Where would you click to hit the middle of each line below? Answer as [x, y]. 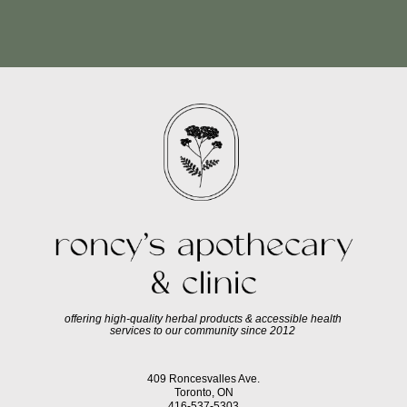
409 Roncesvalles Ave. [203, 379]
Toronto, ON [203, 393]
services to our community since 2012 [203, 330]
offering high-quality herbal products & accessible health [203, 318]
